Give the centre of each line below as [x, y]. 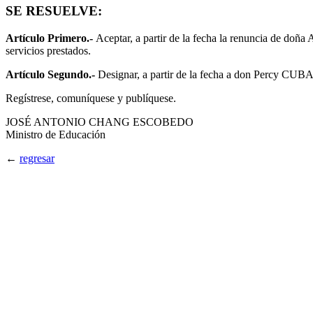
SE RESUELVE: [54, 10]
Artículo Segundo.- [52, 74]
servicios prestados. [48, 50]
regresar [37, 158]
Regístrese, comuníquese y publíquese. [91, 98]
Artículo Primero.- [51, 38]
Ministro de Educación [56, 134]
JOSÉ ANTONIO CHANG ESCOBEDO [100, 122]
